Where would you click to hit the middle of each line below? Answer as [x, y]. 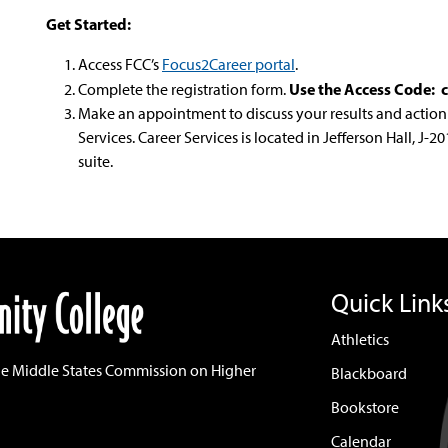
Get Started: [88, 24]
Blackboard [369, 373]
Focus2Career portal [228, 64]
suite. [97, 161]
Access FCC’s [118, 64]
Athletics [360, 339]
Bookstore [365, 407]
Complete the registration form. [183, 89]
